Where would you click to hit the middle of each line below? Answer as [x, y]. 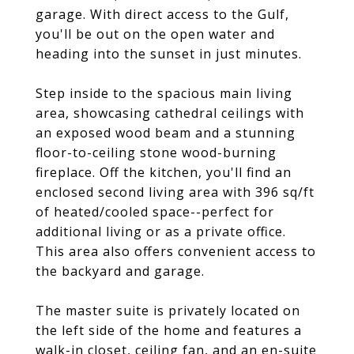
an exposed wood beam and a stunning [166, 133]
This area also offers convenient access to [176, 251]
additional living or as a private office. [161, 232]
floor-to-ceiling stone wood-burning [156, 153]
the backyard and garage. [120, 271]
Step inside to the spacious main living [164, 93]
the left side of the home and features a [169, 330]
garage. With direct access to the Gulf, [162, 14]
